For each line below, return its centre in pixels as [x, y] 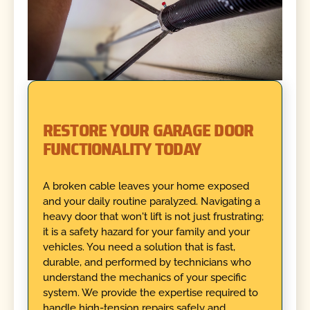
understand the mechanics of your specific [144, 277]
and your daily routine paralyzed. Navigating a [151, 201]
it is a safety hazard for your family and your [146, 231]
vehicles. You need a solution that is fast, [139, 247]
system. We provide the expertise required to [150, 292]
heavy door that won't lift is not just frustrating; [153, 216]
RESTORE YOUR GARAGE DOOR [148, 130]
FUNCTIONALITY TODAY [122, 149]
